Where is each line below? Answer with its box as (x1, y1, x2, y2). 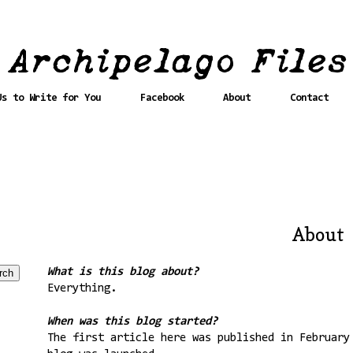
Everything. (46, 282, 117, 295)
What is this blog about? (46, 266, 199, 278)
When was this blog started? (46, 315, 217, 328)
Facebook (139, 92, 184, 103)
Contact (289, 92, 329, 103)
